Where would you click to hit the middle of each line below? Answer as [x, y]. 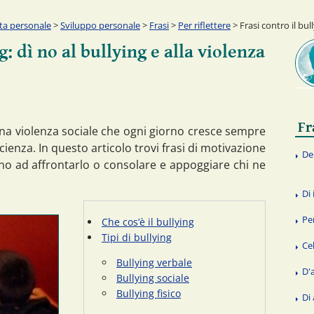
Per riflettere [204, 25]
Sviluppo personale [100, 25]
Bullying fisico [149, 293]
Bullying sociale [153, 278]
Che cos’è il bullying [148, 221]
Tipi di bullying [137, 237]
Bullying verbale [154, 262]
